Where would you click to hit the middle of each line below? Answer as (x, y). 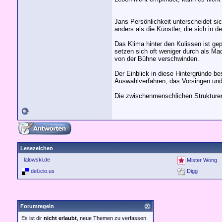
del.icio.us (43, 171)
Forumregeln (37, 206)
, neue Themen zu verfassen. (112, 218)
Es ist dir (32, 218)
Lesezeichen (37, 148)
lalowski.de (37, 160)
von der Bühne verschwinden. (157, 58)
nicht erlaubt (60, 218)
